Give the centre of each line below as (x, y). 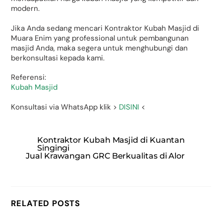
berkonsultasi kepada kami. (58, 58)
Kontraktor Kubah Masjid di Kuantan (111, 140)
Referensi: (29, 78)
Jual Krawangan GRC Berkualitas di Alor (106, 156)
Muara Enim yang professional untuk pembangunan (100, 38)
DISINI (129, 107)
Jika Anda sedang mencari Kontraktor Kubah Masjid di (105, 28)
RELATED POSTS (46, 204)
